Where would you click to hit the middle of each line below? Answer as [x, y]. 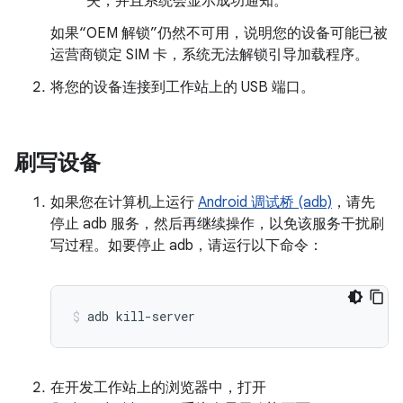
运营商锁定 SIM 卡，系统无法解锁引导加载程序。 [210, 55]
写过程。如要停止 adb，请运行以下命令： [187, 246]
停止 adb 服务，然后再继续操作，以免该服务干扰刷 [217, 224]
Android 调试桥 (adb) [265, 202]
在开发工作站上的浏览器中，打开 [158, 388]
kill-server [156, 316]
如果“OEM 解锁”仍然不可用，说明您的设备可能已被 [219, 33]
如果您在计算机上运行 [124, 202]
